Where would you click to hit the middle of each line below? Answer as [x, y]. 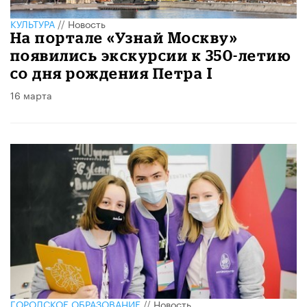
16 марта [31, 95]
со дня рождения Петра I [112, 73]
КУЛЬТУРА [33, 24]
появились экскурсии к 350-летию [151, 56]
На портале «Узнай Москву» [124, 38]
